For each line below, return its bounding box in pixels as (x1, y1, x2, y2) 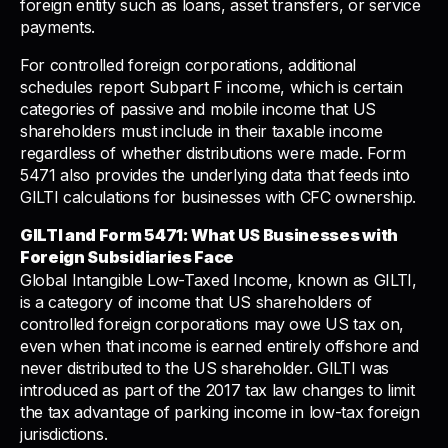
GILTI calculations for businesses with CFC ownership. (20, 187, 417, 208)
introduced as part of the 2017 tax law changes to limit (20, 379, 415, 400)
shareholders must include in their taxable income (20, 121, 383, 142)
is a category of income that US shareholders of (20, 291, 372, 312)
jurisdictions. (20, 423, 108, 444)
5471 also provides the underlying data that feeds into (20, 165, 410, 186)
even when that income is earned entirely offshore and (20, 335, 420, 356)
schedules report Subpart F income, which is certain (20, 77, 403, 98)
